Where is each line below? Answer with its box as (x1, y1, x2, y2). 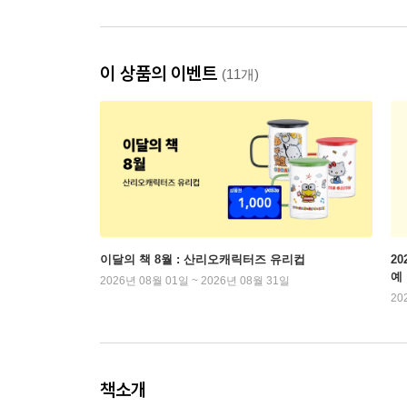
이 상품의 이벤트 (100, 62, 222, 85)
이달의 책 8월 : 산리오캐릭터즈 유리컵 (100, 253, 305, 267)
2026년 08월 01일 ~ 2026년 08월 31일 (100, 274, 290, 288)
